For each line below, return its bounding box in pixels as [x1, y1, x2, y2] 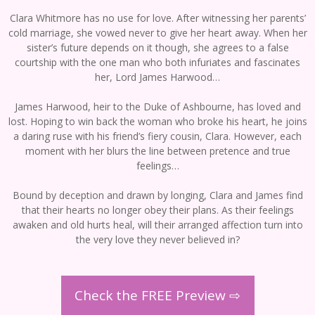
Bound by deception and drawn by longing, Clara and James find [12, 188, 303, 202]
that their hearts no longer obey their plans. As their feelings [21, 203, 294, 217]
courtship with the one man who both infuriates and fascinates [15, 56, 300, 70]
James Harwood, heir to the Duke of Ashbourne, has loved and [14, 100, 301, 114]
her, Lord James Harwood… [95, 70, 220, 84]
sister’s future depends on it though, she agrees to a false [26, 41, 289, 55]
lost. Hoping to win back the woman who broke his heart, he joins [8, 115, 307, 129]
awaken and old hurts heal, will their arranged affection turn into [12, 218, 303, 232]
